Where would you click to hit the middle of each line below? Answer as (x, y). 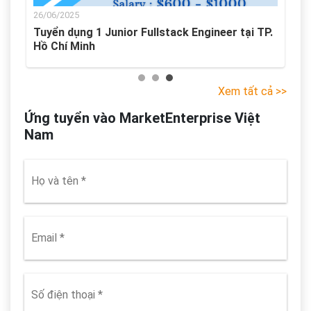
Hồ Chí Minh (64, 46)
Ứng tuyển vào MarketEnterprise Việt (142, 118)
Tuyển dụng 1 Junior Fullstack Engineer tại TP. (153, 32)
